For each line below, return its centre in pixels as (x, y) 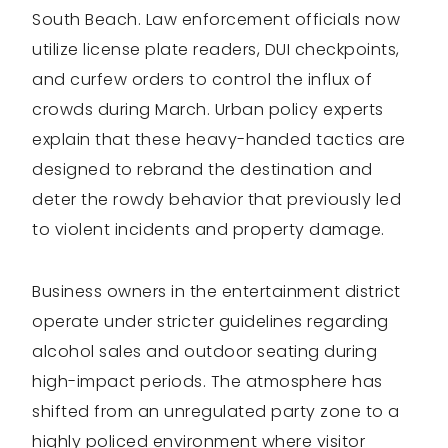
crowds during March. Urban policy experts (208, 110)
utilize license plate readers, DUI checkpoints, (216, 50)
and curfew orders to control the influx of (202, 80)
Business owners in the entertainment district (216, 292)
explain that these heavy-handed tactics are (219, 140)
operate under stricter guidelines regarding (210, 322)
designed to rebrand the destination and (202, 170)
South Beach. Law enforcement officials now (216, 20)
